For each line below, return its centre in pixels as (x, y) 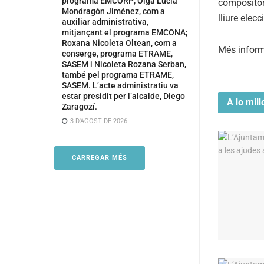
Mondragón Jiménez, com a (113, 11)
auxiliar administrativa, (105, 22)
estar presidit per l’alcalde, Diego (123, 96)
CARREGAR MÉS (100, 158)
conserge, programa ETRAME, (117, 54)
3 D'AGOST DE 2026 (98, 121)
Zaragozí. (80, 107)
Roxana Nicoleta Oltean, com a (119, 43)
